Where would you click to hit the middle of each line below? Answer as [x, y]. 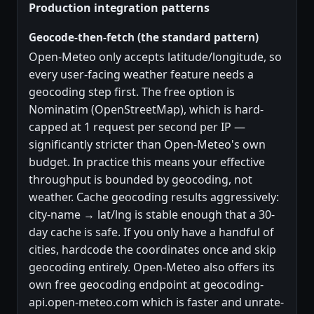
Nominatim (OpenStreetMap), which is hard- [146, 109]
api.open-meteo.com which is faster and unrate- [156, 302]
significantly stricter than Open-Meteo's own [147, 144]
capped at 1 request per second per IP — [137, 127]
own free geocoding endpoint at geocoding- [146, 284]
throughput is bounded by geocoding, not [141, 179]
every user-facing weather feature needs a [141, 74]
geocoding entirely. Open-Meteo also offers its [152, 267]
